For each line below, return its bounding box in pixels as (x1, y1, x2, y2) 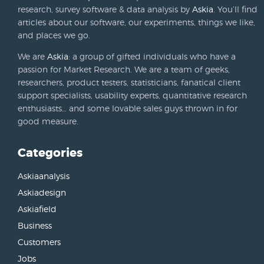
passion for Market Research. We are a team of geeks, (18, 64, 230, 75)
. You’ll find (213, 4, 258, 15)
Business (18, 220, 52, 230)
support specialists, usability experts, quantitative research (18, 90, 247, 101)
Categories (18, 146, 82, 161)
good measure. (18, 116, 78, 127)
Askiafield (18, 203, 57, 214)
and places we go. (18, 30, 90, 41)
